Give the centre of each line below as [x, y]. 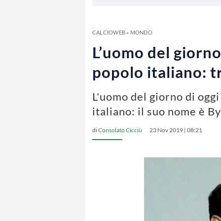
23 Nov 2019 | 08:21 [176, 130]
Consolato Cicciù [120, 130]
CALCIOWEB [109, 32]
